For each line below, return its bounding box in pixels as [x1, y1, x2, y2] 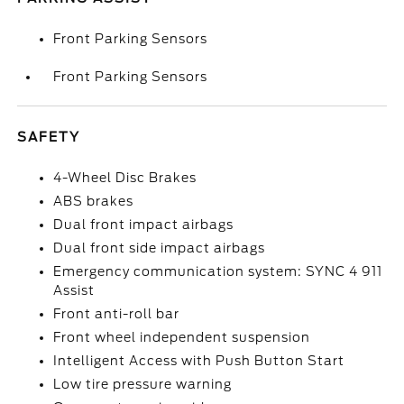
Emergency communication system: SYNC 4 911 [53, 264, 383, 279]
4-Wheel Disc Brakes [53, 170, 197, 185]
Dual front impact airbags [53, 217, 234, 232]
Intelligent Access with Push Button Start [53, 353, 345, 368]
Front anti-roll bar [53, 307, 180, 321]
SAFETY [17, 130, 81, 144]
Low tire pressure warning [53, 377, 233, 391]
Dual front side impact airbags [53, 241, 266, 255]
